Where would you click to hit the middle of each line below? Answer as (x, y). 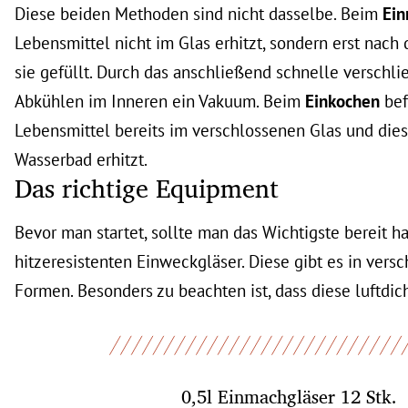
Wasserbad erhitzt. (81, 159)
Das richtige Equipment (147, 188)
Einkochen (342, 101)
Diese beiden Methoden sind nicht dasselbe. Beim (199, 13)
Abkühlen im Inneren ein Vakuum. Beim (160, 101)
